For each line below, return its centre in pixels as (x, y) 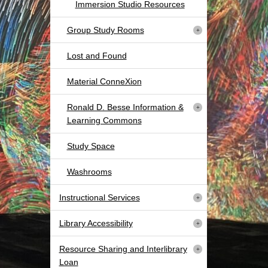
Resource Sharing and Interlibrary (123, 249)
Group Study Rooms (105, 30)
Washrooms (89, 172)
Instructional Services (99, 198)
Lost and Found (97, 56)
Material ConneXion (104, 82)
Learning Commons (104, 121)
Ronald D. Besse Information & (125, 107)
